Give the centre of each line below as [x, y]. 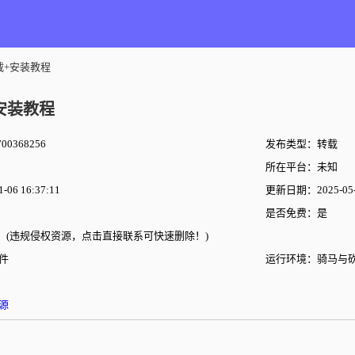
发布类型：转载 [302, 144]
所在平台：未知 [302, 167]
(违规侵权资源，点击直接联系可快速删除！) [107, 236]
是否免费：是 [296, 213]
